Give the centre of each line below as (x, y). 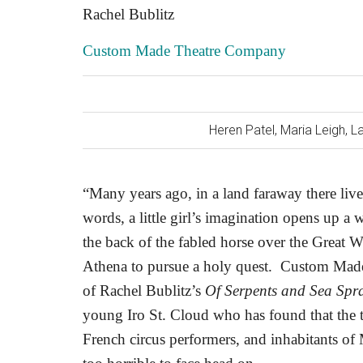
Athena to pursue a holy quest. (177, 266)
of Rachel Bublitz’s (144, 290)
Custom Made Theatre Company (184, 51)
